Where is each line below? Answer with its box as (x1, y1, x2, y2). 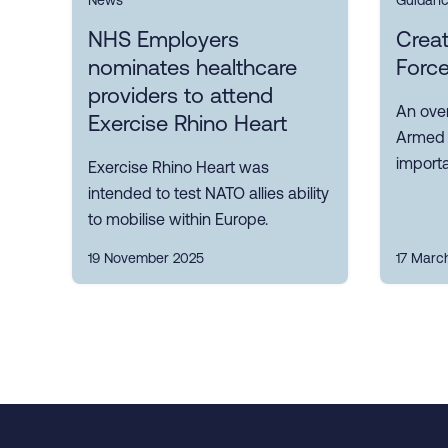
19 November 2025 (88, 250, 204, 267)
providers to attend (88, 83, 273, 109)
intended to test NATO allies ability (88, 184, 329, 203)
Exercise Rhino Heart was (88, 158, 269, 177)
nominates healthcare (88, 55, 297, 81)
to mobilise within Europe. (88, 210, 268, 229)
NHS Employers (88, 27, 239, 53)
